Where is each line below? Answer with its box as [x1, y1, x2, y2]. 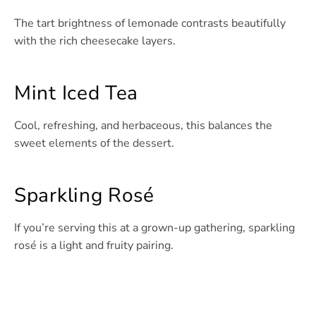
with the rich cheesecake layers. [14, 33, 176, 49]
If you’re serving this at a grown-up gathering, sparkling [14, 220, 295, 236]
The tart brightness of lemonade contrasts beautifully [14, 16, 286, 32]
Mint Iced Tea [14, 80, 139, 107]
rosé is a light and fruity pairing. [14, 238, 174, 254]
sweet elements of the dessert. [14, 135, 174, 152]
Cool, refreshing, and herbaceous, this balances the [14, 118, 272, 134]
